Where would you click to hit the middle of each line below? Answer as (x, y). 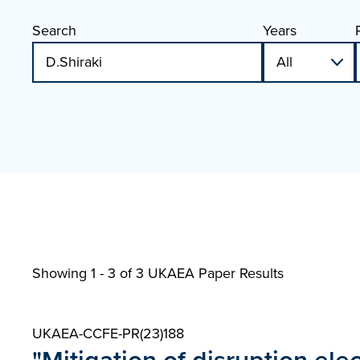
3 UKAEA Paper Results (210, 273)
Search (54, 31)
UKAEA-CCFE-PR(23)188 (108, 333)
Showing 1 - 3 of (84, 273)
